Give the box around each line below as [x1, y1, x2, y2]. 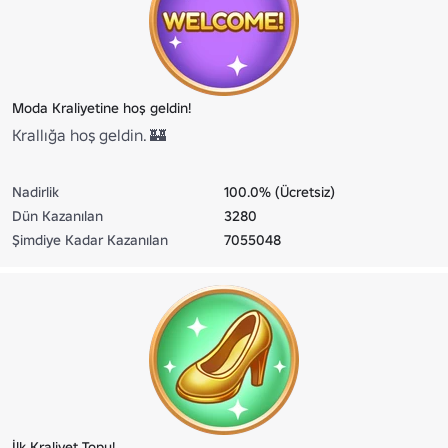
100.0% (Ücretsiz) [224, 183, 335, 202]
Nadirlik [12, 183, 59, 202]
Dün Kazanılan [12, 207, 103, 226]
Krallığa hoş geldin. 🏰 [12, 125, 166, 146]
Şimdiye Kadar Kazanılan [12, 231, 168, 250]
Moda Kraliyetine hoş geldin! [12, 99, 191, 118]
